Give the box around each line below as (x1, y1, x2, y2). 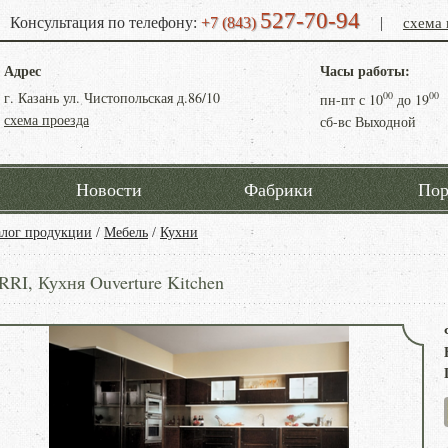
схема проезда (4, 110, 89, 129)
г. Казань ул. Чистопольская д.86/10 (4, 88, 220, 107)
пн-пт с (320, 89, 369, 109)
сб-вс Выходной (320, 111, 416, 131)
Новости (76, 177, 142, 201)
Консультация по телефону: (10, 14, 201, 31)
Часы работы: (320, 60, 410, 81)
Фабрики (244, 177, 313, 201)
